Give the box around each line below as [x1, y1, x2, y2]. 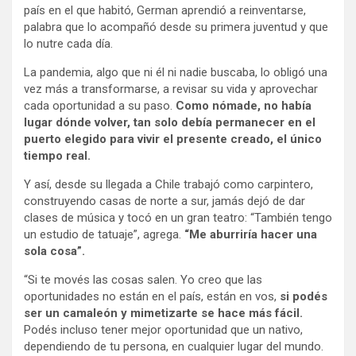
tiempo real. [24, 149, 91, 164]
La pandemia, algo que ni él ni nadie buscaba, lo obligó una [24, 65, 327, 80]
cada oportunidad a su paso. [24, 99, 176, 114]
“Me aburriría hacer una [184, 227, 317, 242]
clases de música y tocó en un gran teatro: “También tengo [24, 211, 332, 226]
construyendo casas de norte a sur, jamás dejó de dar [24, 194, 305, 209]
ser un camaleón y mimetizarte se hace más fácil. [24, 306, 303, 321]
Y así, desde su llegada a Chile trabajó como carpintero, [24, 177, 313, 192]
